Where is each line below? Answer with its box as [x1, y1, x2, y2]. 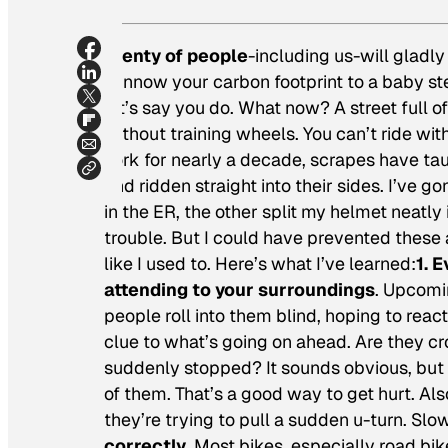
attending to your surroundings [104, 278, 375, 302]
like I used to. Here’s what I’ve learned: [104, 252, 416, 276]
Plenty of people [104, 44, 248, 68]
